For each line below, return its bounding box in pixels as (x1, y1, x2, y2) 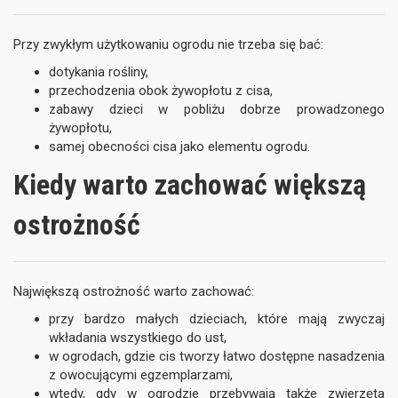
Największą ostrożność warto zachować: (13, 283, 254, 299)
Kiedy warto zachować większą (13, 168, 366, 202)
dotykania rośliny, (49, 64, 148, 80)
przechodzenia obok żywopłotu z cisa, (49, 83, 273, 99)
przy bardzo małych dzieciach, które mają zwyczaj (49, 311, 385, 327)
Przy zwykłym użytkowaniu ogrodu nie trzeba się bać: (13, 36, 323, 52)
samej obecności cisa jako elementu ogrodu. (49, 139, 310, 155)
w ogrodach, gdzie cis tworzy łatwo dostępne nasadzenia (49, 348, 385, 364)
